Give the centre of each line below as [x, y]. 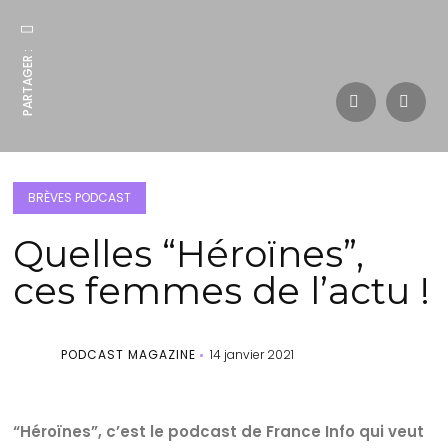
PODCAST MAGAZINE [129, 354]
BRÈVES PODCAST [80, 197]
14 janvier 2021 [252, 354]
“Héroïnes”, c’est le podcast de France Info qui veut [219, 431]
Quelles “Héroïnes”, [189, 253]
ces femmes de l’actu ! [222, 290]
